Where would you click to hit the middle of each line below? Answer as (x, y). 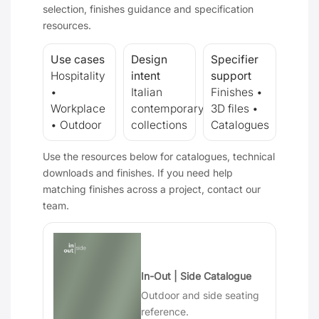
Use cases (78, 60)
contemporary (167, 109)
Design (149, 60)
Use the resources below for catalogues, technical (159, 157)
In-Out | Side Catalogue (197, 276)
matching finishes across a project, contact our (152, 189)
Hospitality (78, 76)
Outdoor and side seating (200, 296)
